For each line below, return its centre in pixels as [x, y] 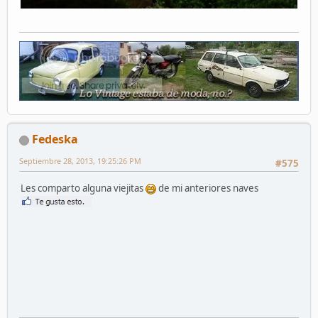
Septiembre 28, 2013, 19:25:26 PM [80, 161]
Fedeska [55, 139]
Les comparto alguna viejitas [83, 188]
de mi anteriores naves [208, 188]
